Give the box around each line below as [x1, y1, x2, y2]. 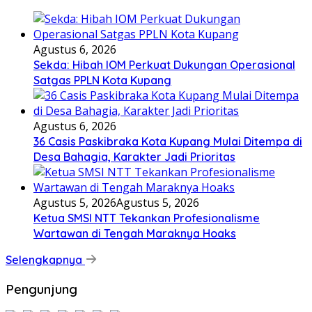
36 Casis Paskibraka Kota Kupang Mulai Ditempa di [33, 134, 302, 148]
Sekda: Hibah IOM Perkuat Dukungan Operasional [33, 57, 295, 72]
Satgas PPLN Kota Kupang [33, 72, 171, 87]
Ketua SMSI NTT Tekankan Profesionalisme [33, 210, 260, 225]
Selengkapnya [6, 252, 85, 267]
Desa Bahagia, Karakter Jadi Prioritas [33, 149, 235, 164]
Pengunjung [6, 280, 77, 297]
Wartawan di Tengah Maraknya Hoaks [33, 226, 236, 240]
